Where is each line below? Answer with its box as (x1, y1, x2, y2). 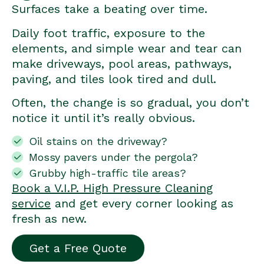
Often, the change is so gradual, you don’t (12, 95, 249, 110)
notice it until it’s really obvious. (12, 111, 195, 126)
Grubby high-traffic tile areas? (28, 166, 186, 179)
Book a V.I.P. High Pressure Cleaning (12, 180, 213, 195)
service (12, 196, 51, 210)
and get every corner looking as (51, 196, 233, 210)
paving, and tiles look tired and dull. (12, 71, 216, 86)
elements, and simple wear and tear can (12, 41, 242, 55)
